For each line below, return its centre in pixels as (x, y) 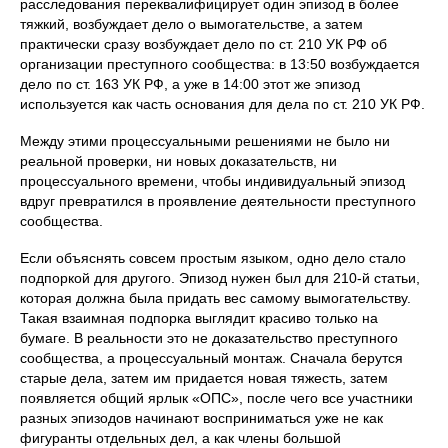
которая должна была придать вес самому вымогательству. (215, 297)
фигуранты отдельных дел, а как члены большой (180, 437)
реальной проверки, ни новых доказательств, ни (178, 160)
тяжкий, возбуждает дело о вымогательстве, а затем (191, 23)
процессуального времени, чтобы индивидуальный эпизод (212, 180)
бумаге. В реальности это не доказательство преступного (209, 337)
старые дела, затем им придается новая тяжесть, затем (204, 377)
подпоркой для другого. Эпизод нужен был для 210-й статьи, (220, 277)
